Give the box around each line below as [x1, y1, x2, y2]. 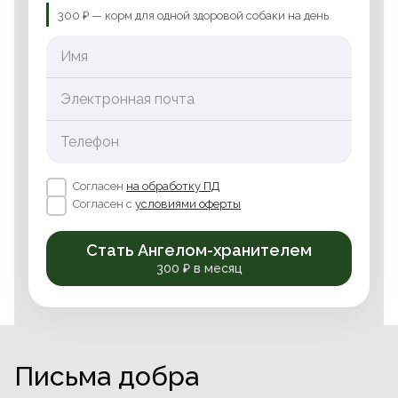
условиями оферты [135, 196, 241, 211]
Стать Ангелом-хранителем [86, 240, 312, 259]
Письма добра [14, 360, 199, 392]
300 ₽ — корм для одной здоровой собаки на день [58, 8, 329, 22]
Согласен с [73, 196, 135, 211]
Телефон [60, 132, 119, 150]
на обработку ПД [126, 179, 219, 193]
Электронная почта [60, 90, 195, 107]
